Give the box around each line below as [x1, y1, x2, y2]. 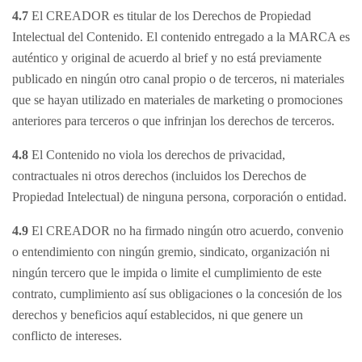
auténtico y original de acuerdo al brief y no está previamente [12, 51, 322, 65]
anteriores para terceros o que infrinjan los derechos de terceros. [12, 114, 335, 128]
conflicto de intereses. [12, 329, 122, 343]
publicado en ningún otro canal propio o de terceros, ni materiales [12, 72, 344, 86]
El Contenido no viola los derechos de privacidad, [28, 148, 285, 162]
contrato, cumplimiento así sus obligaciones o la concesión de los [12, 287, 342, 301]
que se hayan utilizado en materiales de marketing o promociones [12, 93, 343, 107]
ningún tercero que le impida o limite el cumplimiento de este [12, 266, 322, 280]
